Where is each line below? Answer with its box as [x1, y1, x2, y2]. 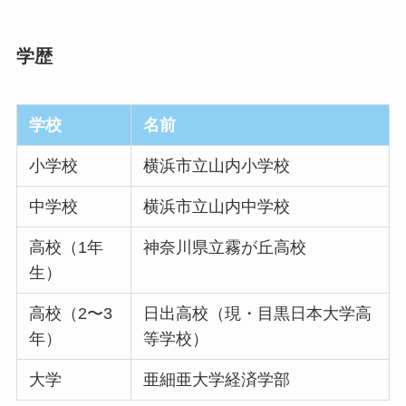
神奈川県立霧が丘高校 [143, 238, 307, 257]
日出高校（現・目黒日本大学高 [143, 304, 372, 324]
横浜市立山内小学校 [143, 157, 291, 176]
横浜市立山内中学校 [143, 198, 291, 217]
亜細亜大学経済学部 [143, 371, 291, 390]
